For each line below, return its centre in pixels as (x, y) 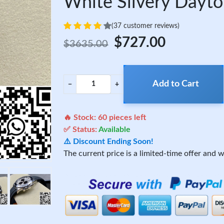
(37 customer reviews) (146, 26)
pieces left (127, 117)
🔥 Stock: (81, 117)
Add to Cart (175, 84)
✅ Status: (81, 129)
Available (115, 129)
